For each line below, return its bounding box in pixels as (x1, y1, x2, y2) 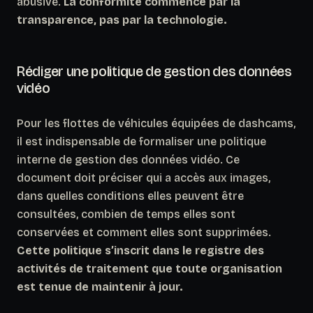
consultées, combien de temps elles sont (17, 207, 235, 221)
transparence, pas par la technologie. (17, 13, 227, 27)
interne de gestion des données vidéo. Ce (17, 152, 240, 166)
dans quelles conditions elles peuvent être (17, 189, 244, 203)
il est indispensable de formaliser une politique (17, 134, 266, 148)
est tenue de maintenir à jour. (17, 279, 183, 293)
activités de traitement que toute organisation (17, 261, 282, 275)
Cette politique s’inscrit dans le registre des (17, 243, 264, 257)
